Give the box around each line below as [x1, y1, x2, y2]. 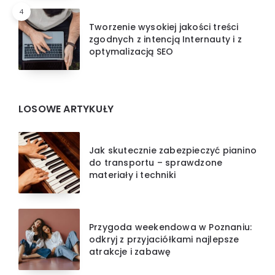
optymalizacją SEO [89, 45, 174, 58]
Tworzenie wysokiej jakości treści [89, 20, 239, 33]
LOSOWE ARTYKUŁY [18, 101, 114, 116]
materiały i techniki [89, 168, 176, 181]
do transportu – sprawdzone [89, 156, 223, 169]
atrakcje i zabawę [89, 245, 171, 258]
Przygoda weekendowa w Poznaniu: [89, 220, 252, 233]
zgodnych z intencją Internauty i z [89, 33, 242, 45]
